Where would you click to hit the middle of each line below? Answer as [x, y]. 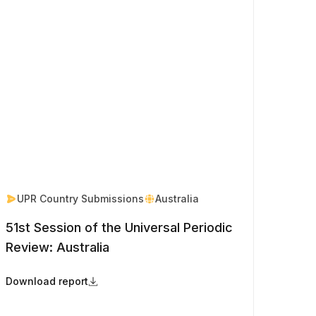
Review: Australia [57, 247]
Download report [47, 281]
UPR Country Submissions [80, 198]
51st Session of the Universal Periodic [119, 227]
